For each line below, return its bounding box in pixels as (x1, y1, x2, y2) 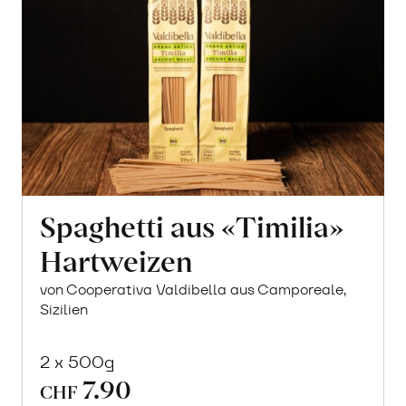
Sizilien (40, 300, 89, 320)
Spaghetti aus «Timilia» (40, 205, 344, 245)
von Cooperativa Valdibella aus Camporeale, (40, 280, 347, 300)
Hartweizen (40, 239, 194, 279)
